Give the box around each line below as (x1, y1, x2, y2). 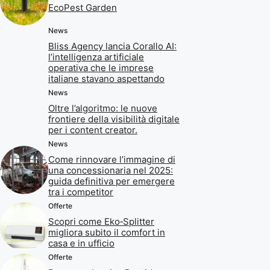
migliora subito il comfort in (48, 227, 165, 239)
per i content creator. (48, 124, 137, 136)
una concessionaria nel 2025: (48, 165, 173, 177)
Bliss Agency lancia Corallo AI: (48, 40, 177, 52)
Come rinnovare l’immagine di (48, 154, 175, 166)
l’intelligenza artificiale (48, 51, 144, 63)
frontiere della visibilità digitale (48, 113, 180, 125)
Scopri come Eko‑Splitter (48, 216, 154, 228)
